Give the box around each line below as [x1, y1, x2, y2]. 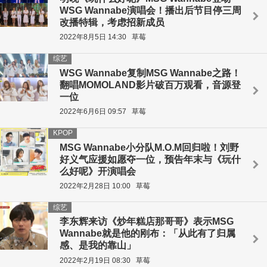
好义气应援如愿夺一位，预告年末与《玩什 [60, 154, 241, 164]
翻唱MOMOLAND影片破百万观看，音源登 [60, 79, 241, 90]
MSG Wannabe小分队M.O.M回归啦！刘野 [60, 142, 239, 153]
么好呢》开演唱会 [60, 166, 136, 176]
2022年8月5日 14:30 [60, 33, 126, 42]
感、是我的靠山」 [60, 240, 136, 251]
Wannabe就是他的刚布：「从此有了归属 [60, 228, 235, 239]
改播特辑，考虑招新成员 [60, 17, 164, 28]
